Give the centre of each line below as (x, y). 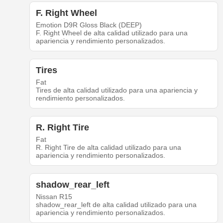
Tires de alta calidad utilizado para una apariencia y (116, 90)
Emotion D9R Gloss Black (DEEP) (89, 25)
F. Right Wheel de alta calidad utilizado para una (111, 33)
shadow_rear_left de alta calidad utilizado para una (116, 205)
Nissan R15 (54, 197)
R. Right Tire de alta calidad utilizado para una (108, 148)
